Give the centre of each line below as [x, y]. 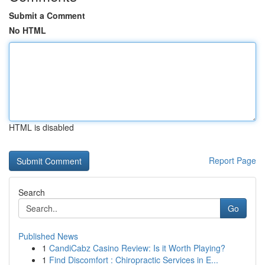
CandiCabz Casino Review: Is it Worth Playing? [137, 248]
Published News [48, 236]
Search [32, 192]
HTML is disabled [41, 127]
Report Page [232, 160]
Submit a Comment [47, 15]
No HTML [28, 30]
